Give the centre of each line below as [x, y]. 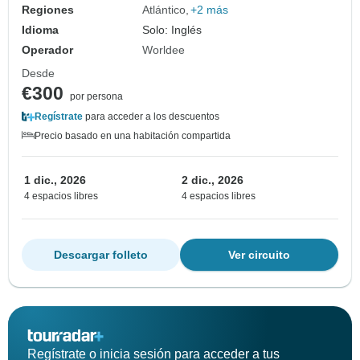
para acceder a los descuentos [151, 117]
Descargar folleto [101, 255]
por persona [96, 97]
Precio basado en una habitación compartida [133, 136]
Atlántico [164, 10]
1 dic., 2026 [55, 180]
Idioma [40, 30]
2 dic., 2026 [213, 180]
